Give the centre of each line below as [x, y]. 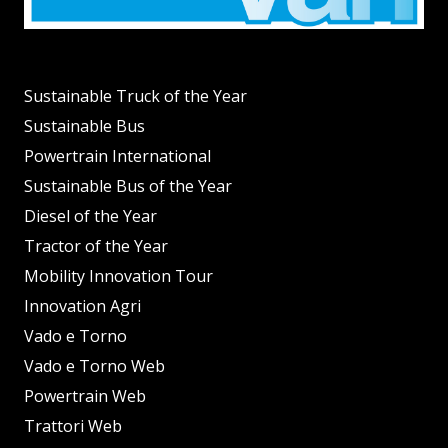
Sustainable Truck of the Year [135, 96]
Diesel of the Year [90, 216]
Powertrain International [117, 156]
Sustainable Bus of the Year [128, 186]
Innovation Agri [82, 306]
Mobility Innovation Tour [118, 276]
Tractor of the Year [96, 246]
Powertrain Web [85, 396]
